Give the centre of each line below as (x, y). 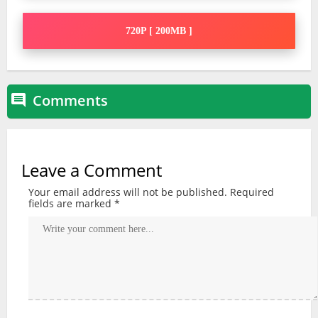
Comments (70, 100)
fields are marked (71, 203)
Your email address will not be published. (128, 192)
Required (252, 192)
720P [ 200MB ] (159, 31)
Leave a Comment (92, 170)
